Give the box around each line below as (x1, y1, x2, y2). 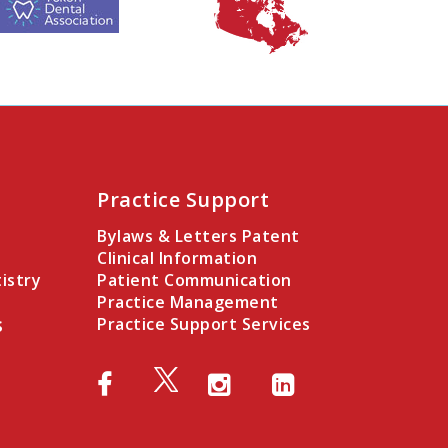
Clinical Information (97, 246, 258, 269)
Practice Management (97, 290, 279, 313)
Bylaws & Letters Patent (97, 224, 300, 247)
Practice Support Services (97, 312, 311, 335)
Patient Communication (97, 268, 292, 291)
